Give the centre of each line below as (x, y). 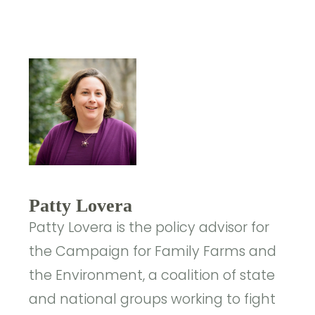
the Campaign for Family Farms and (153, 251)
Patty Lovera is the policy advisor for (149, 227)
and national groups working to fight (153, 299)
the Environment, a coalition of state (152, 275)
